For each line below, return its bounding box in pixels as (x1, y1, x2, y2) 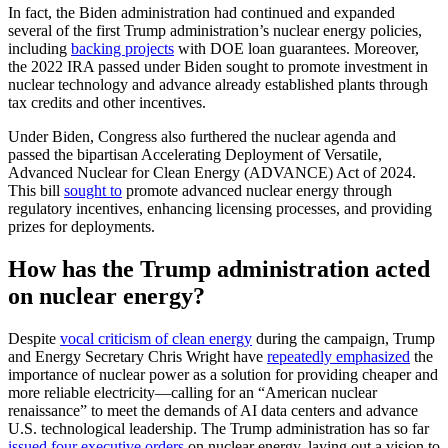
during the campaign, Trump (252, 329, 435, 347)
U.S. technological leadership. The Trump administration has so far (8, 419, 429, 437)
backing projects (71, 39, 174, 57)
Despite (8, 329, 60, 347)
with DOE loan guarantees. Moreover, (174, 39, 419, 57)
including (8, 39, 71, 57)
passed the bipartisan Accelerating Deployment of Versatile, (8, 145, 382, 163)
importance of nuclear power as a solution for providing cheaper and (8, 365, 438, 383)
